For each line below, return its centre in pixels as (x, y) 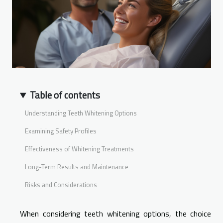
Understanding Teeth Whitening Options (81, 113)
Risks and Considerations (61, 184)
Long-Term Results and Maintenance (77, 167)
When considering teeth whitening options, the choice (115, 214)
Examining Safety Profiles (61, 131)
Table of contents (65, 95)
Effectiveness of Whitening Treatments (79, 149)
